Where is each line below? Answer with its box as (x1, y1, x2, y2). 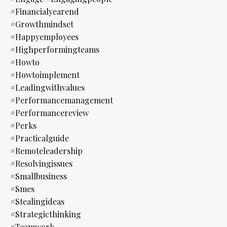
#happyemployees (10, 31, 79, 42)
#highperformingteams (10, 44, 99, 55)
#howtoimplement (10, 69, 80, 80)
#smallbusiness (10, 170, 67, 181)
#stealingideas (10, 196, 64, 207)
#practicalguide (10, 132, 69, 143)
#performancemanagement (10, 94, 113, 105)
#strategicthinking (10, 208, 81, 219)
